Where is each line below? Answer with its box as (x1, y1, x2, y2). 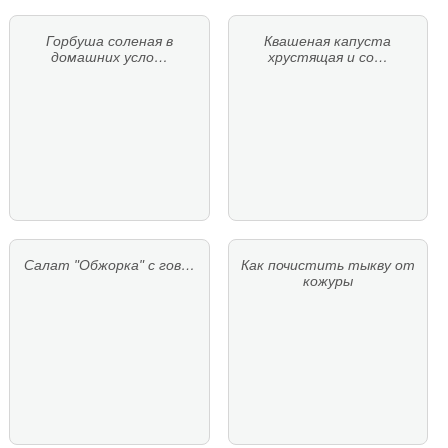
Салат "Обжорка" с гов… (23, 257, 195, 274)
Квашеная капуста (264, 33, 392, 50)
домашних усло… (50, 49, 168, 66)
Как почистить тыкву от (240, 257, 415, 274)
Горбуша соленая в (45, 33, 173, 50)
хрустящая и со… (267, 49, 388, 66)
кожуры (302, 273, 353, 290)
